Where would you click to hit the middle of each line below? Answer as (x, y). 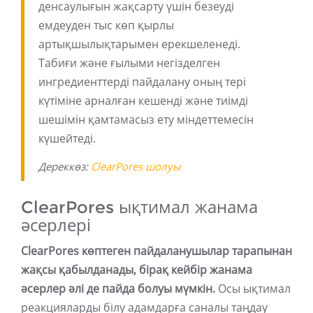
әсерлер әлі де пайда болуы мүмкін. (118, 289)
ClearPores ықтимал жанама (139, 208)
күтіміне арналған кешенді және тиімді (143, 101)
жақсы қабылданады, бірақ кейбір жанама (137, 270)
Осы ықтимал (253, 289)
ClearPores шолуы (136, 167)
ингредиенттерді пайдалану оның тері (142, 82)
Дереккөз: (65, 167)
